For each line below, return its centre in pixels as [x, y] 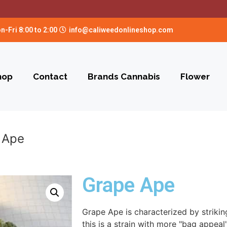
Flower [195, 76]
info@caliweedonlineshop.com [121, 30]
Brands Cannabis [124, 76]
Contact [50, 76]
